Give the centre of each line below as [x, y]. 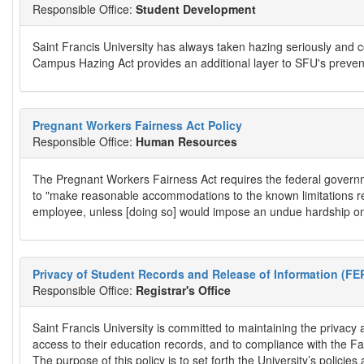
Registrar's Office [183, 290]
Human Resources [186, 141]
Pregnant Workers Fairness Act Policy [137, 125]
